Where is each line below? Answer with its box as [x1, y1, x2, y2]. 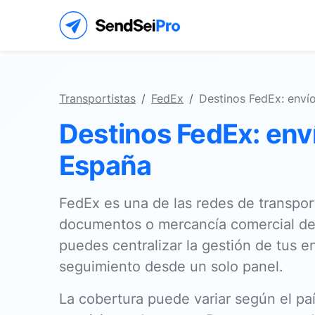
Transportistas [59, 91, 136, 105]
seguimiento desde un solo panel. [59, 258, 283, 275]
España [59, 149, 152, 181]
